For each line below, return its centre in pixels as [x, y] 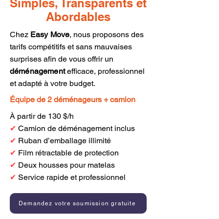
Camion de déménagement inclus [76, 128]
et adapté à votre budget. [53, 83]
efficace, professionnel [105, 71]
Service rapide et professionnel [71, 177]
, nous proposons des [107, 34]
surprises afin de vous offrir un [62, 59]
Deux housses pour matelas [66, 165]
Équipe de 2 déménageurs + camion [73, 99]
